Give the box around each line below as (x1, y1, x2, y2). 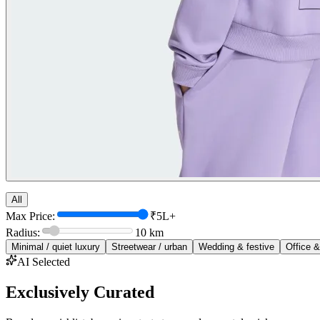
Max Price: (6, 209, 55, 222)
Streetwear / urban (111, 241, 187, 252)
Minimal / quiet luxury (11, 241, 100, 252)
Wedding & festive (199, 241, 274, 252)
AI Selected (17, 255, 70, 268)
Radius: (6, 226, 40, 239)
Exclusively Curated (6, 282, 154, 301)
